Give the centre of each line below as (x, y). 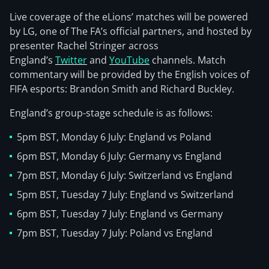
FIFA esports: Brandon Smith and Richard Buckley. (122, 89)
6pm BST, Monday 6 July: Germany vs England (119, 156)
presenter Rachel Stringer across (84, 46)
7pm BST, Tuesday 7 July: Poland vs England (115, 233)
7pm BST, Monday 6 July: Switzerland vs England (125, 175)
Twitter (71, 60)
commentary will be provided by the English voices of (129, 74)
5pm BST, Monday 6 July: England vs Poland (114, 137)
